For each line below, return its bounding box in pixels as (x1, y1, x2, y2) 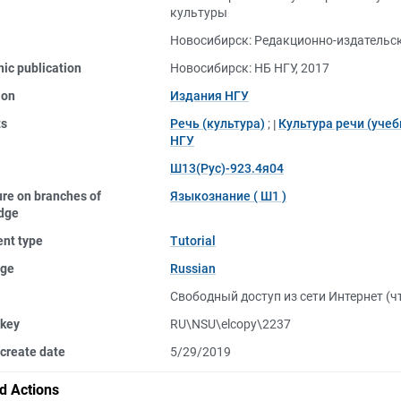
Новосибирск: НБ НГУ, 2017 (170, 61, 329, 75)
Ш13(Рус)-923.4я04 (170, 161, 284, 175)
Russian (170, 261, 216, 276)
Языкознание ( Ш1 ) (170, 189, 286, 203)
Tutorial (170, 234, 216, 248)
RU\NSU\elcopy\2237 (170, 317, 291, 331)
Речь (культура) (170, 116, 265, 131)
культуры (170, 5, 227, 20)
